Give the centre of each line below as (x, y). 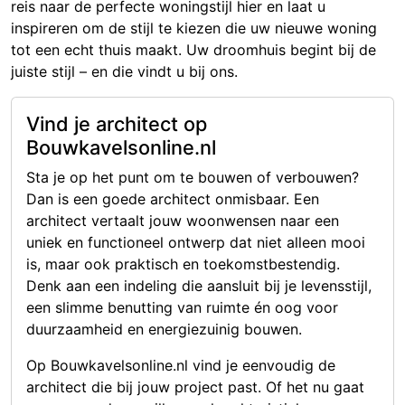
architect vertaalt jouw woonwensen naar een (183, 221)
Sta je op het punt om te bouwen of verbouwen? (193, 178)
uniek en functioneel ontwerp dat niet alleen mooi (196, 243)
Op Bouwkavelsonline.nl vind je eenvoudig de (181, 366)
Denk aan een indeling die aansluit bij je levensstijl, (199, 286)
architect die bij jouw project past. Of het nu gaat (195, 387)
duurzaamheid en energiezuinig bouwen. (164, 330)
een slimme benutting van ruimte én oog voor (182, 308)
